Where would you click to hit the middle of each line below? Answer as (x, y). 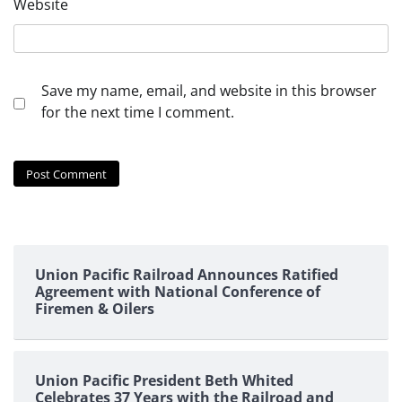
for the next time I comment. (138, 112)
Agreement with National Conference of (178, 292)
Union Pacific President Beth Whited (164, 381)
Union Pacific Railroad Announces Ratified (187, 275)
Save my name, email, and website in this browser (209, 90)
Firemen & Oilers (95, 309)
